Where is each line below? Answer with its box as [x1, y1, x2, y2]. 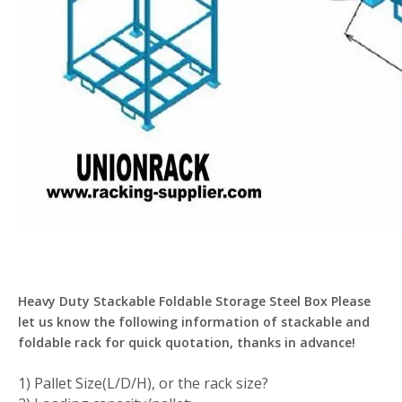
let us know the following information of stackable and [18, 312, 370, 330]
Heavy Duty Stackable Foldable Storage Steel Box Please [18, 292, 371, 310]
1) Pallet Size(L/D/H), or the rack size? [18, 372, 268, 393]
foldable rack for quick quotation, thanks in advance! [18, 333, 355, 351]
